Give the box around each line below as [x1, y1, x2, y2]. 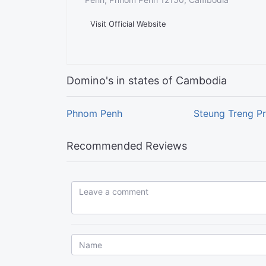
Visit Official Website [90, 19, 166, 29]
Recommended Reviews [66, 140, 187, 153]
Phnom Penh [66, 107, 122, 120]
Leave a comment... [71, 182, 147, 192]
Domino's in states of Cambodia [66, 74, 227, 87]
